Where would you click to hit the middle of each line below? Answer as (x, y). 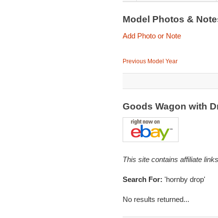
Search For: (143, 179)
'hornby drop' (185, 179)
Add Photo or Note (152, 36)
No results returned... (156, 199)
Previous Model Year (150, 61)
